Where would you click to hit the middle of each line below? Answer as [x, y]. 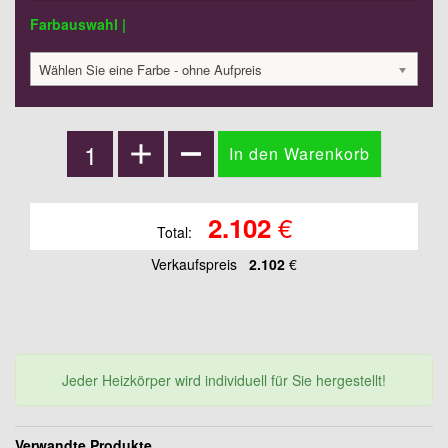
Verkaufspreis [194, 264]
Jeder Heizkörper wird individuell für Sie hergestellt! [224, 380]
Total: [176, 232]
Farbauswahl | [78, 24]
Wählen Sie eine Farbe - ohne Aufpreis [150, 70]
